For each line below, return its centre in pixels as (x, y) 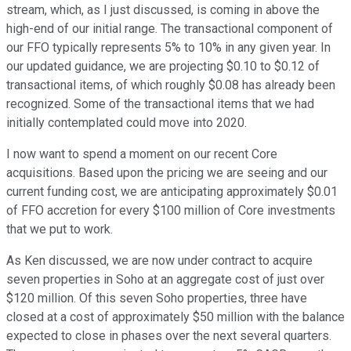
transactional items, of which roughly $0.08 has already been (171, 85)
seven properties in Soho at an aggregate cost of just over (165, 280)
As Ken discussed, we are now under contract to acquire (159, 261)
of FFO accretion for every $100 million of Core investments (171, 211)
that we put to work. (60, 230)
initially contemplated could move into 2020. (127, 123)
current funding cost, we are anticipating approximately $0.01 (172, 192)
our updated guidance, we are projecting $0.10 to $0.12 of (163, 67)
